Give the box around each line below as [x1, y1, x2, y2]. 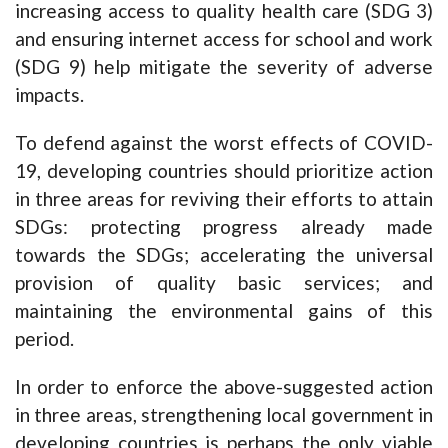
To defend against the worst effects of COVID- [15, 131, 433, 155]
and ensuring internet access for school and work [15, 27, 433, 51]
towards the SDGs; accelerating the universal [15, 243, 433, 267]
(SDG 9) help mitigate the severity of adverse [15, 55, 433, 79]
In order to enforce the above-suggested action [15, 375, 433, 399]
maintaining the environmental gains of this [15, 299, 433, 323]
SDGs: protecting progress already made [15, 215, 433, 239]
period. [15, 327, 74, 351]
